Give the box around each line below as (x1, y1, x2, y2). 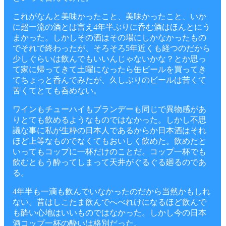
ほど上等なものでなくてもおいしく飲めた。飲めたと (13, 137, 206, 145)
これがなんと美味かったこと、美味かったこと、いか (13, 12, 206, 21)
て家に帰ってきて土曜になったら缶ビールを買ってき (13, 65, 206, 74)
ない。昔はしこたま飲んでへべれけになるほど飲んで (13, 198, 206, 206)
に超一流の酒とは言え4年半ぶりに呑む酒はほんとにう (13, 23, 210, 31)
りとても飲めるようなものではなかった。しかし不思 (13, 116, 206, 124)
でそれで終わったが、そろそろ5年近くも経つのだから (13, 44, 210, 52)
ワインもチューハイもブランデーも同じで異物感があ (13, 105, 206, 114)
